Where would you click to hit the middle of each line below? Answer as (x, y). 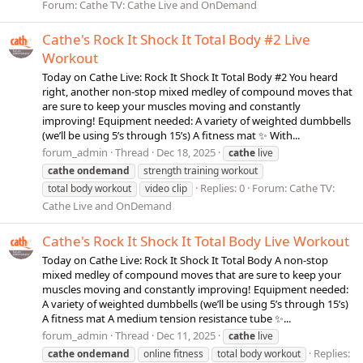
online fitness (173, 354)
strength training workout (201, 171)
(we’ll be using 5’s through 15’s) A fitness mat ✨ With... (171, 136)
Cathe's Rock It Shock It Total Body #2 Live (176, 39)
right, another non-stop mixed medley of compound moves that (197, 92)
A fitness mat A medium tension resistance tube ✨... (167, 318)
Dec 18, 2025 (186, 153)
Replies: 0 (222, 188)
